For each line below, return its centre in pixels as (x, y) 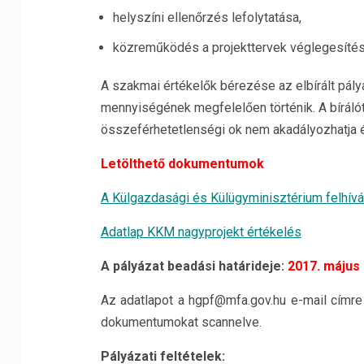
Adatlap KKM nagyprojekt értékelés (201, 232)
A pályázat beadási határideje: (194, 266)
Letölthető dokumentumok (182, 164)
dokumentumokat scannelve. (181, 322)
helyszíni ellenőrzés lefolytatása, (207, 17)
